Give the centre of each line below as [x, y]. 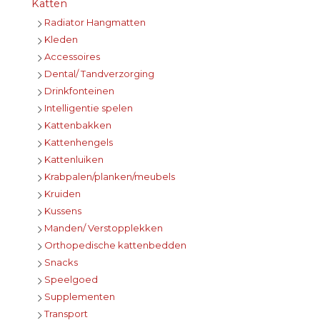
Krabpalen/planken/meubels [110, 177]
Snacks [61, 262]
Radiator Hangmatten [95, 22]
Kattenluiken [74, 160]
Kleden [61, 40]
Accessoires [72, 57]
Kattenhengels [79, 142]
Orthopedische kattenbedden [115, 245]
